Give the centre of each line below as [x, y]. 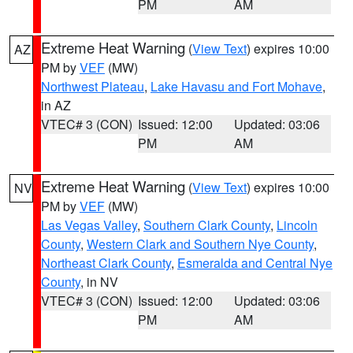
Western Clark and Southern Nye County [200, 244]
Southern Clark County [207, 225]
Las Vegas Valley [89, 225]
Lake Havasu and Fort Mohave [236, 86]
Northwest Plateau [93, 86]
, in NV [99, 282]
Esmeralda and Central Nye [255, 263]
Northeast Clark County [106, 263]
